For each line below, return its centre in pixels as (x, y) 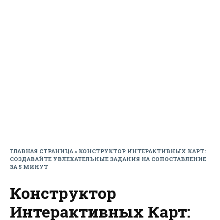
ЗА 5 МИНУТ (29, 167)
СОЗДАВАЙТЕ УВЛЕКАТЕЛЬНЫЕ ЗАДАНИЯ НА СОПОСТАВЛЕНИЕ (108, 159)
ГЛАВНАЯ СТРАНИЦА (41, 151)
